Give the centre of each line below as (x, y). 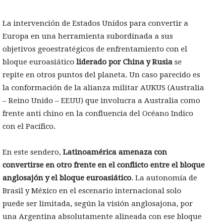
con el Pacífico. (29, 127)
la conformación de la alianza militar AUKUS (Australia (103, 88)
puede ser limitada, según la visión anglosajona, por (98, 204)
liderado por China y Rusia (124, 62)
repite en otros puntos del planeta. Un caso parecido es (101, 75)
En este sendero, (33, 152)
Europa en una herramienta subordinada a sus (88, 36)
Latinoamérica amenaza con (115, 152)
